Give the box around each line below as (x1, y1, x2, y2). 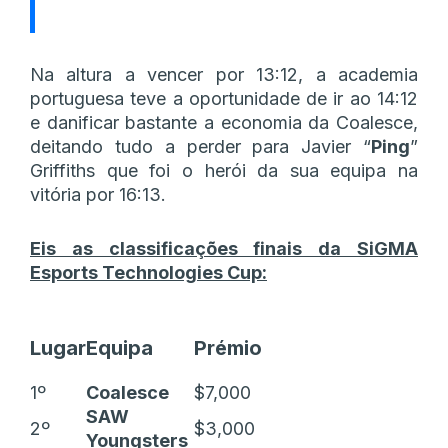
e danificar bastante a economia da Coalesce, (30, 111, 418, 133)
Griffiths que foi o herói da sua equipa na (30, 159, 418, 181)
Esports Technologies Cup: (30, 261, 267, 283)
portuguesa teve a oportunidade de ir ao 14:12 (30, 87, 418, 109)
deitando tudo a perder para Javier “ (30, 135, 371, 157)
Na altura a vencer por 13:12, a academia (30, 63, 418, 85)
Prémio (194, 335, 262, 360)
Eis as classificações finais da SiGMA (30, 237, 418, 259)
